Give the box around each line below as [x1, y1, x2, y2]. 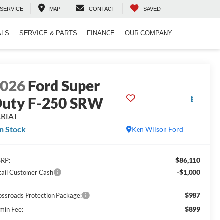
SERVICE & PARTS [19, 29, 77, 37]
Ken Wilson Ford [131, 125, 183, 134]
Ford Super [28, 77, 100, 95]
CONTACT [89, 6, 115, 12]
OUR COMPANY [125, 29, 172, 37]
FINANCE [87, 29, 115, 37]
